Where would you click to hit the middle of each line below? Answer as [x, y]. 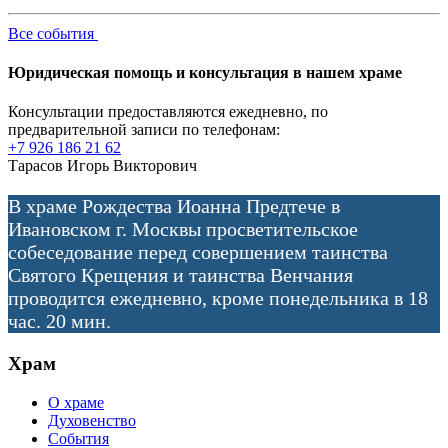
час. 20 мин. [59, 321]
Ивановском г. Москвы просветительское [183, 229]
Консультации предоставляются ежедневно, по [168, 112]
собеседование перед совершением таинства [198, 252]
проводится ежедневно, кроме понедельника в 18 [218, 298]
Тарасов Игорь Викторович [102, 166]
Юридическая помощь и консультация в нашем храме [205, 73]
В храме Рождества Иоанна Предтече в [174, 206]
